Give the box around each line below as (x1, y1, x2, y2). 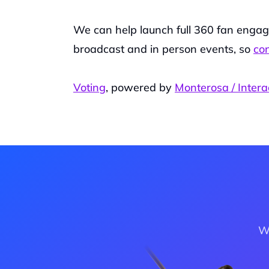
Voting (73, 80, 106, 94)
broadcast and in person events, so (73, 42, 253, 56)
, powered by (106, 80, 175, 94)
